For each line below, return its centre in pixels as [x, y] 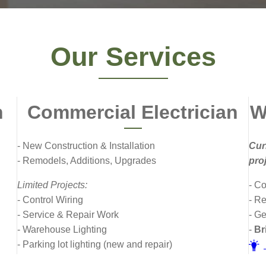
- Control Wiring [50, 200]
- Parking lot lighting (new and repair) [95, 244]
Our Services [133, 56]
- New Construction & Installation [86, 146]
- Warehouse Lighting [62, 229]
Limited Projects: [52, 185]
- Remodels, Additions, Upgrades [87, 161]
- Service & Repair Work [68, 215]
